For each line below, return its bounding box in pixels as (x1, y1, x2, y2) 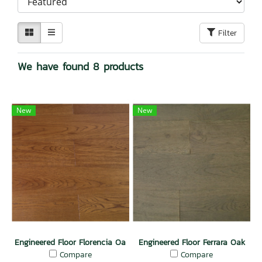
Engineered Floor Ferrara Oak (138, 236, 245, 249)
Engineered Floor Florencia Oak (15, 236, 130, 249)
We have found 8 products (18, 58, 143, 75)
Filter (218, 26, 237, 39)
